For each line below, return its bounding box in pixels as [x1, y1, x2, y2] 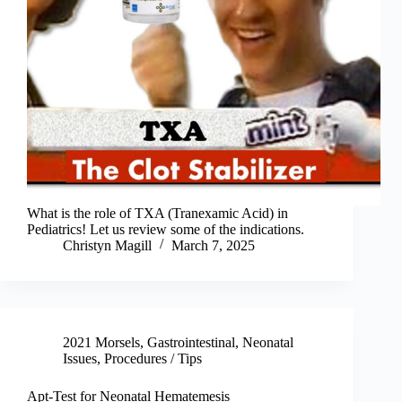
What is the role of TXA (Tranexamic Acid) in [27, 205, 288, 222]
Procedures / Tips [104, 351, 202, 367]
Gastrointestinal [147, 335, 235, 351]
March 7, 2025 [171, 238, 255, 254]
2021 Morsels [63, 335, 140, 351]
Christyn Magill [63, 238, 152, 254]
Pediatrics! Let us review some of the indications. [27, 222, 304, 238]
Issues [63, 351, 97, 367]
